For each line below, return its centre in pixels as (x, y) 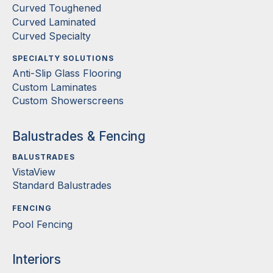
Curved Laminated (54, 22)
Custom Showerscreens (68, 101)
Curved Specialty (51, 36)
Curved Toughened (57, 8)
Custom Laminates (55, 87)
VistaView (34, 172)
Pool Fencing (42, 224)
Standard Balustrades (62, 186)
